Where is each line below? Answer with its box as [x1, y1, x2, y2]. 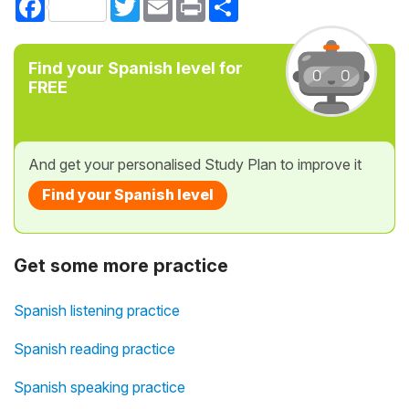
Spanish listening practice [14, 301, 180, 320]
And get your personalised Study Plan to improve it [28, 155, 362, 174]
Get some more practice [14, 255, 228, 278]
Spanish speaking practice [14, 378, 185, 397]
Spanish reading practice [14, 340, 175, 359]
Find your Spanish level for [28, 58, 243, 79]
